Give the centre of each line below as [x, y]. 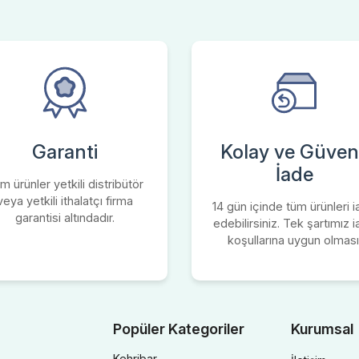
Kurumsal [322, 329]
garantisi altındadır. [65, 218]
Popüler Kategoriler [179, 329]
